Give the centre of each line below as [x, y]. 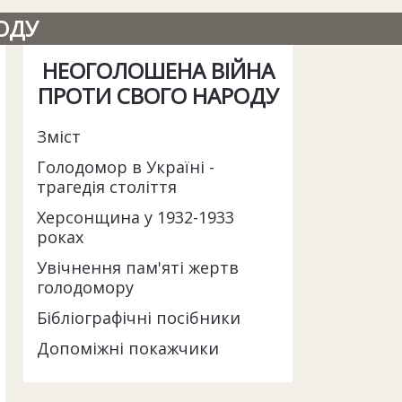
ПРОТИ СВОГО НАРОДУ [158, 96]
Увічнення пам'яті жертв [138, 267]
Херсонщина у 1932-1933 [135, 217]
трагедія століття [107, 187]
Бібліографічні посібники [139, 318]
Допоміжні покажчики [128, 348]
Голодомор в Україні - [126, 167]
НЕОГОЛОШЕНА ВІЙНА [158, 70]
